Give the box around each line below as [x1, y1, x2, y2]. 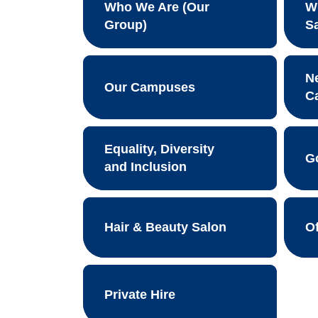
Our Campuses [104, 79, 196, 94]
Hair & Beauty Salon [104, 220, 227, 234]
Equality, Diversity [104, 142, 215, 156]
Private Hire [104, 287, 176, 302]
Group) [104, 18, 148, 32]
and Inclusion [104, 160, 187, 174]
